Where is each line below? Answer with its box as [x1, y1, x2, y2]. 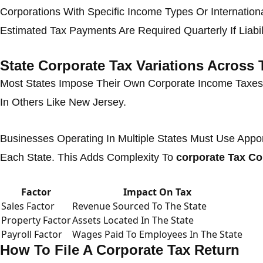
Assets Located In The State [72, 214, 194, 227]
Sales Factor [1, 200, 55, 213]
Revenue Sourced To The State [72, 200, 207, 213]
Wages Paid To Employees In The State [72, 228, 242, 241]
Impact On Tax [123, 186, 191, 198]
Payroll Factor [1, 228, 62, 241]
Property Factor [1, 214, 71, 227]
